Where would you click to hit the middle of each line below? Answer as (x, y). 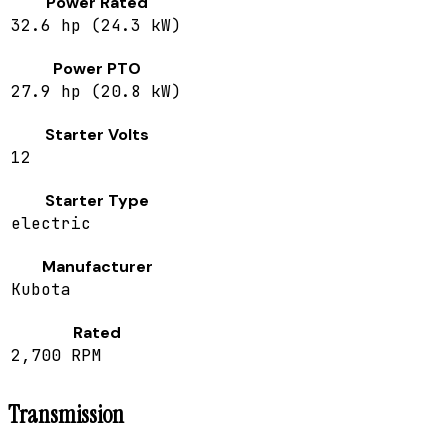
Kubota (41, 290)
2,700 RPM (56, 356)
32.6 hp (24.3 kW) (96, 26)
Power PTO (97, 69)
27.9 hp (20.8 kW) (96, 92)
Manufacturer (97, 267)
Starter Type (97, 201)
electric (51, 224)
